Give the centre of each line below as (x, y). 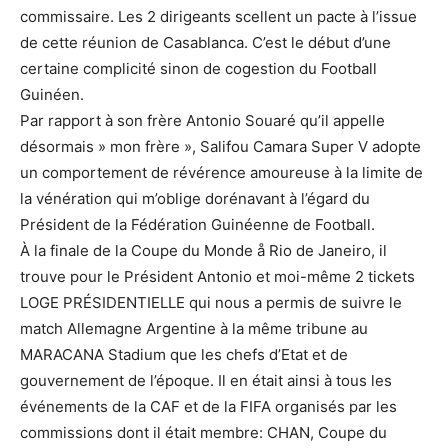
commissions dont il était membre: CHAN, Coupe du (203, 432)
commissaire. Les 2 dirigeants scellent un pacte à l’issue (218, 16)
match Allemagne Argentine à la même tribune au (194, 328)
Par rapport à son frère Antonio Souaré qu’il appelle (202, 120)
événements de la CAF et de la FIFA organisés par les (208, 406)
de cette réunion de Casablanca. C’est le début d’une (205, 42)
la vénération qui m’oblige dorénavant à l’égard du (195, 198)
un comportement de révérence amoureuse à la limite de (221, 172)
